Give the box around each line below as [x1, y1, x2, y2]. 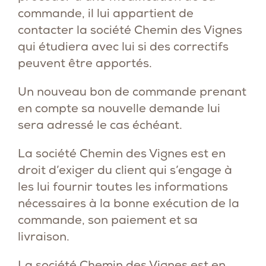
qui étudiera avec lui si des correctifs [18, 39, 229, 54]
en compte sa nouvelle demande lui [18, 100, 220, 116]
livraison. [18, 229, 69, 244]
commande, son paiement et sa [18, 212, 198, 227]
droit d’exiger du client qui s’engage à [18, 162, 232, 178]
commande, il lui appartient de [18, 5, 194, 21]
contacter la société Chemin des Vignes [18, 22, 242, 37]
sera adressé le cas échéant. [18, 117, 182, 132]
